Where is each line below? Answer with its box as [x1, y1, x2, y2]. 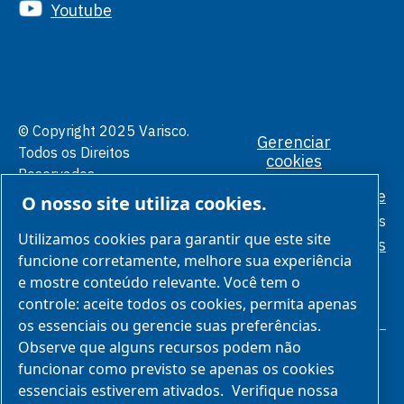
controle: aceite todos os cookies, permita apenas [18, 293, 357, 314]
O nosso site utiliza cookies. [22, 190, 267, 216]
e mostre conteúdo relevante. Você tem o [18, 271, 300, 292]
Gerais [344, 211, 386, 230]
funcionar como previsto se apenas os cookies [18, 358, 335, 379]
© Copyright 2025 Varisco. [18, 121, 189, 140]
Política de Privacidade [217, 185, 386, 207]
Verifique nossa [232, 380, 338, 400]
